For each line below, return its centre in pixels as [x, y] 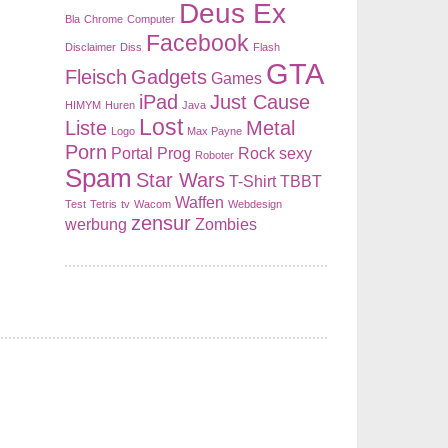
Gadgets [169, 77]
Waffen [199, 202]
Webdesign [255, 204]
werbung [96, 224]
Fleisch [96, 77]
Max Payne [214, 131]
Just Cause [260, 102]
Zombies [226, 224]
